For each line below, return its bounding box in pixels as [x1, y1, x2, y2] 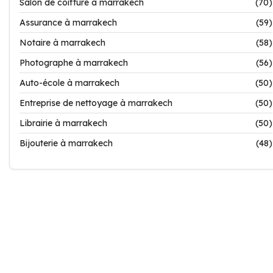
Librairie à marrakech [19, 117, 107, 129]
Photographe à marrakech [19, 57, 128, 68]
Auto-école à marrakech [19, 77, 119, 88]
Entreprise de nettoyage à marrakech [19, 97, 172, 108]
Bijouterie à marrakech [19, 137, 113, 149]
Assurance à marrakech [19, 16, 117, 28]
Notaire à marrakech [19, 37, 105, 48]
